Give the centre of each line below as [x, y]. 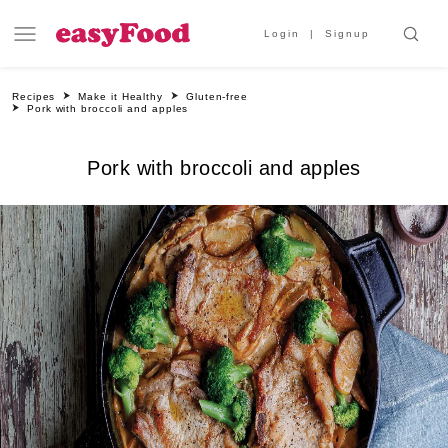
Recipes [34, 96]
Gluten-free [217, 96]
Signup [347, 33]
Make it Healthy [121, 96]
